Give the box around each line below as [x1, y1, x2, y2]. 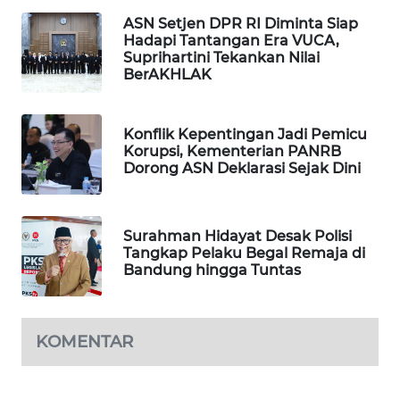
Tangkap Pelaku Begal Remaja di [123, 244, 365, 262]
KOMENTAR [36, 331, 133, 353]
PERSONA [36, 231, 87, 247]
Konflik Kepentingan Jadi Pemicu [123, 125, 367, 143]
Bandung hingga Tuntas [123, 261, 301, 279]
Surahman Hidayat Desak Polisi [123, 227, 352, 245]
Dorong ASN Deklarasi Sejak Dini [123, 159, 361, 177]
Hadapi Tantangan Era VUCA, [123, 32, 339, 50]
